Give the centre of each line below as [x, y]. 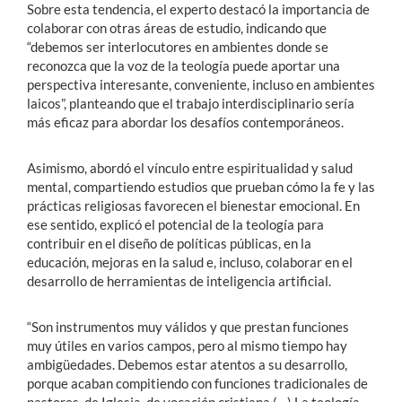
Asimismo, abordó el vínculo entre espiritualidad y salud [190, 167]
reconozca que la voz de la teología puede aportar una [184, 65]
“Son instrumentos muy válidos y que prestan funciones [188, 326]
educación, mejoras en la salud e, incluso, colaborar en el [190, 262]
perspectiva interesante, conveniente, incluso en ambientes [201, 84]
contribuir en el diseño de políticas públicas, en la [169, 243]
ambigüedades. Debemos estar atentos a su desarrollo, [187, 364]
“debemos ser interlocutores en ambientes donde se [178, 46]
